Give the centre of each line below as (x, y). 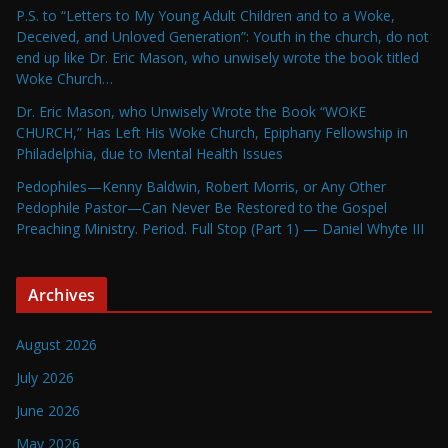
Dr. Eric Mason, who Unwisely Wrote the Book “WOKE (191, 112)
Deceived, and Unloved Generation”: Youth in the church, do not (222, 37)
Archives (62, 295)
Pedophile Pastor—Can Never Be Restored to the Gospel (201, 208)
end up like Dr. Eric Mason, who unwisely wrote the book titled (217, 58)
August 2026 (56, 345)
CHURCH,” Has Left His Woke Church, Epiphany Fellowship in (212, 133)
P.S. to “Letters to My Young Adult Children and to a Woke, (205, 16)
